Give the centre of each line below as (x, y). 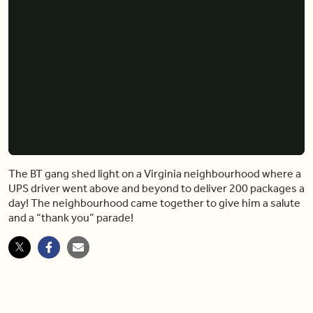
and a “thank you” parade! (71, 217)
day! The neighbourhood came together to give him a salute (154, 203)
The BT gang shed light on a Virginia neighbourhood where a (155, 173)
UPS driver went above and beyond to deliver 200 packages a (156, 188)
